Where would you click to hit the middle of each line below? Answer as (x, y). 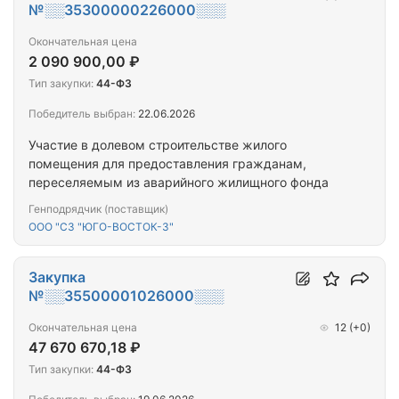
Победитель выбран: (82, 114)
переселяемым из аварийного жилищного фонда (179, 183)
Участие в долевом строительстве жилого (158, 145)
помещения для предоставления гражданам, (167, 164)
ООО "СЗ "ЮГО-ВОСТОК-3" (101, 227)
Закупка (57, 277)
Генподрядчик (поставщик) (98, 209)
